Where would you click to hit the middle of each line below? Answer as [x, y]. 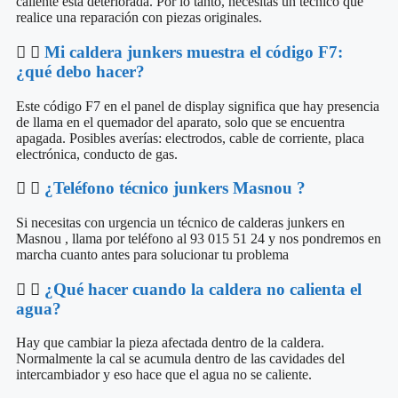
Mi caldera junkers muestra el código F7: [194, 52]
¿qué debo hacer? [80, 71]
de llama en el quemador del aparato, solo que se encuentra [180, 122]
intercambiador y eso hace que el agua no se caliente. [166, 375]
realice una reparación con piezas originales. [141, 18]
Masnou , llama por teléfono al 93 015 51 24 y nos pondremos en [199, 239]
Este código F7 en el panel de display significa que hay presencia [198, 106]
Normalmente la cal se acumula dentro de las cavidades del [180, 359]
